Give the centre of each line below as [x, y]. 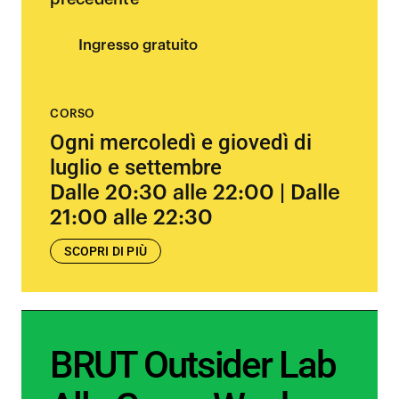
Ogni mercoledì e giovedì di [181, 142]
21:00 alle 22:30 [132, 217]
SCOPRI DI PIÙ [106, 251]
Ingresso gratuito [138, 45]
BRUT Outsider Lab [193, 365]
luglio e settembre [136, 167]
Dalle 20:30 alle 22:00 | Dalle [195, 192]
